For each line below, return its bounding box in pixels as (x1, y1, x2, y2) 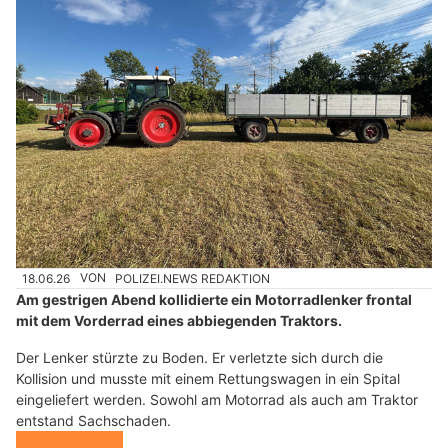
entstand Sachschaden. (16, 411, 171, 429)
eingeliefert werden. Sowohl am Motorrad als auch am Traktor (16, 390, 418, 408)
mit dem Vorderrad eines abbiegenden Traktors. (16, 311, 342, 329)
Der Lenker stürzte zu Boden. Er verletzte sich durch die (16, 348, 383, 366)
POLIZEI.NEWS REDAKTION (115, 270, 271, 286)
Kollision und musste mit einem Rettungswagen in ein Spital (16, 369, 400, 387)
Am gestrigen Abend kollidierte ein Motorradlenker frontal (16, 290, 412, 308)
